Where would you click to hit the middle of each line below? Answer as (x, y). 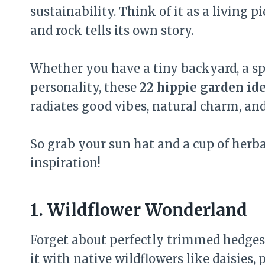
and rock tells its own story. (112, 30)
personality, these (85, 87)
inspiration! (65, 163)
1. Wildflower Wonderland (139, 210)
